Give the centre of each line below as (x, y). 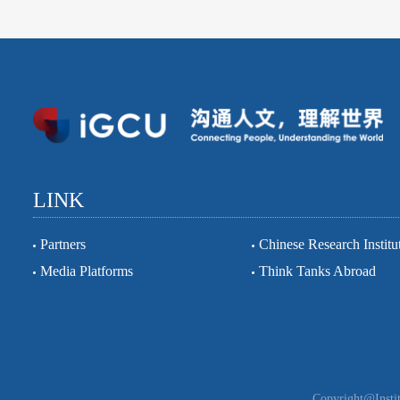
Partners (63, 245)
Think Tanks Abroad (317, 271)
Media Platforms (87, 271)
